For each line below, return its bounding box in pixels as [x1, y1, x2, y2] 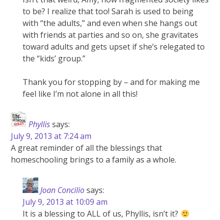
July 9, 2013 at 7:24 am [11, 131, 92, 142]
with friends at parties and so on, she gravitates [23, 29, 199, 41]
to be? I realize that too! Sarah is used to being [23, 6, 194, 17]
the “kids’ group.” [23, 53, 86, 64]
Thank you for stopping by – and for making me [23, 77, 200, 88]
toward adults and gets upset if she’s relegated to [23, 41, 205, 53]
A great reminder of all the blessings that [11, 142, 163, 154]
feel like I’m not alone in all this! [23, 88, 138, 100]
